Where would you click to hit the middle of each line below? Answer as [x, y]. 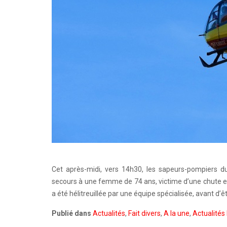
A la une [177, 213]
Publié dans [71, 213]
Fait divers [144, 213]
